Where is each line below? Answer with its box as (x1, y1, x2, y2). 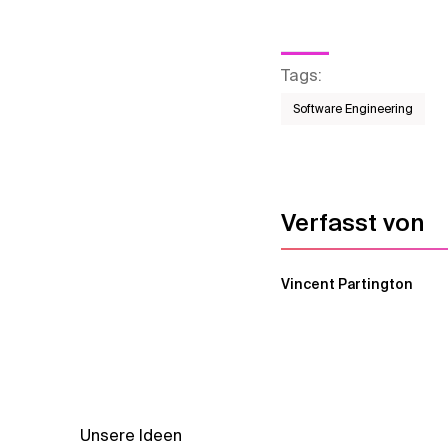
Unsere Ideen (80, 425, 182, 446)
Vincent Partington (281, 275, 414, 293)
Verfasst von (281, 207, 425, 238)
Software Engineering (293, 101, 414, 117)
